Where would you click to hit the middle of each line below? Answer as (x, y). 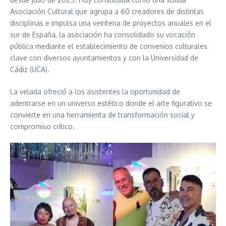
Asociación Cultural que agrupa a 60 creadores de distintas (107, 11)
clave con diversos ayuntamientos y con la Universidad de (104, 58)
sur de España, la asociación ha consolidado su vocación (103, 35)
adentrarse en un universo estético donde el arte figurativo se (111, 103)
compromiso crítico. (42, 126)
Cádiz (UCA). (31, 69)
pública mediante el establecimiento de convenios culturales (109, 46)
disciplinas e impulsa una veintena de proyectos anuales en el (111, 23)
